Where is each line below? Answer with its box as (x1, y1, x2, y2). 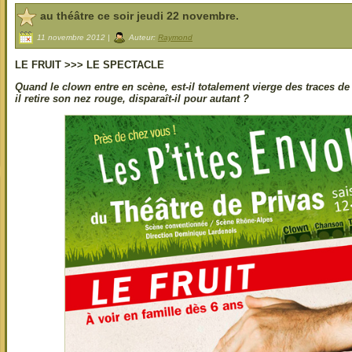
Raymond (158, 33, 192, 42)
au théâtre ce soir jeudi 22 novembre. (40, 9, 239, 22)
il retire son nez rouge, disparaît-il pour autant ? (15, 93, 249, 105)
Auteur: (126, 33, 158, 42)
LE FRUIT (15, 59, 64, 71)
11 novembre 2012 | (35, 33, 112, 42)
